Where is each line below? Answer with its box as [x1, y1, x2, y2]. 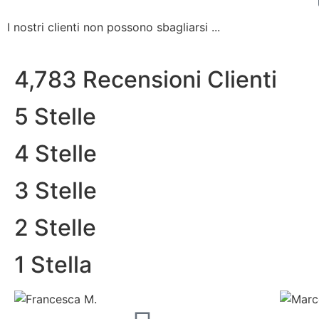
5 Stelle [14, 103, 96, 131]
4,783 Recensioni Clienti [14, 66, 277, 94]
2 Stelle [14, 214, 96, 242]
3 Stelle [14, 177, 97, 205]
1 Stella [14, 251, 92, 279]
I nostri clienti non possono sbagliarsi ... [7, 20, 220, 35]
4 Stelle [14, 140, 97, 168]
